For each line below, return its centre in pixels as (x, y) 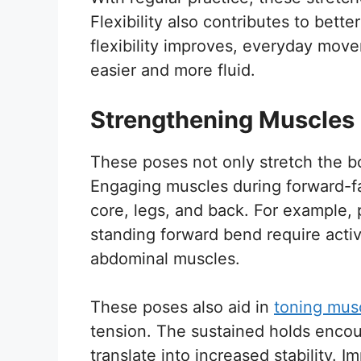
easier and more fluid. (173, 70)
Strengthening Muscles (222, 119)
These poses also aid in (182, 307)
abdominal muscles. (165, 258)
